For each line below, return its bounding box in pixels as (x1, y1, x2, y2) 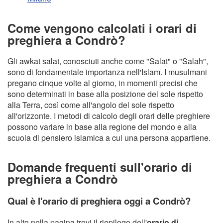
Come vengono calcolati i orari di (7, 19, 197, 36)
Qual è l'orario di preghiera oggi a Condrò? (7, 194, 191, 208)
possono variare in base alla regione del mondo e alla (7, 120, 197, 132)
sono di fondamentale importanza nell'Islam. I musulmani (7, 66, 207, 78)
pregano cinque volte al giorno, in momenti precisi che (7, 77, 198, 89)
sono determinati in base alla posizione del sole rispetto (7, 88, 203, 100)
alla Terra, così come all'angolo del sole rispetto (7, 99, 174, 111)
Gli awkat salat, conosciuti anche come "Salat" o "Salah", (7, 55, 208, 67)
